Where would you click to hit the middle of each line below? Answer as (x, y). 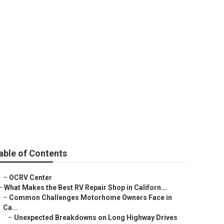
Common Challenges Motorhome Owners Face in (90, 197)
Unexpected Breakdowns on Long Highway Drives (96, 217)
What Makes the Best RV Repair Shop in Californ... (85, 187)
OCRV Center (30, 177)
